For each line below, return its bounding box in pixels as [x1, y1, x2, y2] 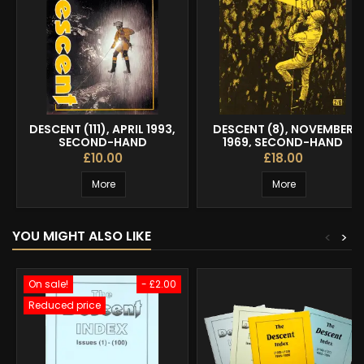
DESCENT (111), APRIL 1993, [29, 120, 175, 137]
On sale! [28, 276, 68, 291]
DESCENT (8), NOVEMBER [212, 120, 353, 137]
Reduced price [28, 297, 101, 312]
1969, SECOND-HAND [223, 133, 343, 150]
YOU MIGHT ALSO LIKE [12, 226, 151, 245]
